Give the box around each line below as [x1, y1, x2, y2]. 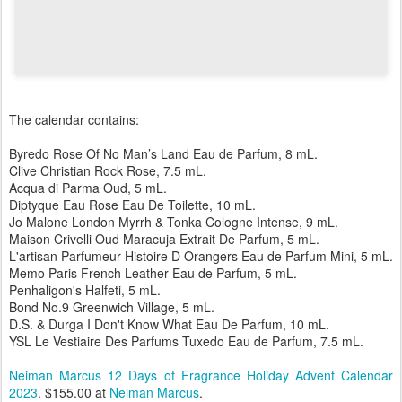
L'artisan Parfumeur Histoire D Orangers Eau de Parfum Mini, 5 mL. [9, 247, 393, 265]
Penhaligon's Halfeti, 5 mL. [9, 281, 161, 299]
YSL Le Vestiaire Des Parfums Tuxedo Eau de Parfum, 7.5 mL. [9, 332, 363, 350]
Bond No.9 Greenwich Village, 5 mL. [9, 298, 218, 316]
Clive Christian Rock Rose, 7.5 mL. [9, 162, 206, 179]
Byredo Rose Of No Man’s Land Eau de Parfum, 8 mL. [9, 144, 321, 162]
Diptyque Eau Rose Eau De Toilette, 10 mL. [9, 196, 256, 214]
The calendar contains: [9, 110, 139, 128]
